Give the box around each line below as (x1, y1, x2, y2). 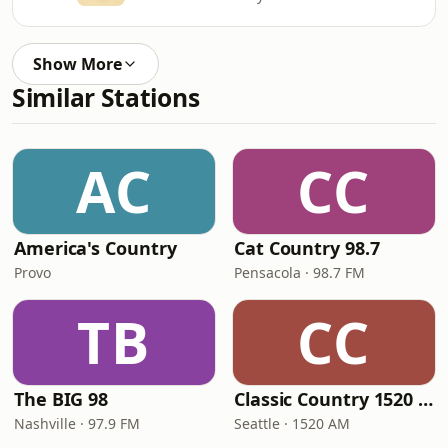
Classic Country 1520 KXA (418, 387, 434, 411)
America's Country (14, 236, 177, 260)
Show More (33, 53, 122, 75)
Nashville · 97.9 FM (14, 414, 140, 433)
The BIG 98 (14, 387, 109, 411)
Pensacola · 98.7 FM (234, 263, 365, 282)
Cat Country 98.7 (234, 236, 380, 260)
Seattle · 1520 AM (234, 414, 350, 433)
